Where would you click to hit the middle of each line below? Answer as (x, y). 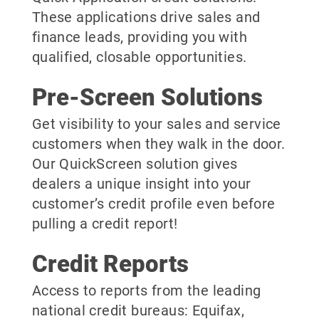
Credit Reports (110, 263)
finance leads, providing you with (139, 37)
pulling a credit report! (105, 223)
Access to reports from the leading (146, 290)
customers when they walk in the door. (158, 143)
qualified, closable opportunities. (139, 57)
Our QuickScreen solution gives (135, 163)
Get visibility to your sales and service (156, 124)
